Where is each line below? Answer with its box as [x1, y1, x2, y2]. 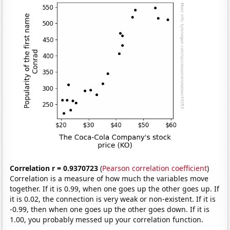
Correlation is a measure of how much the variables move [10, 173, 209, 183]
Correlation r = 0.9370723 [10, 163, 99, 173]
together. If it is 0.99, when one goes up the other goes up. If [10, 183, 220, 194]
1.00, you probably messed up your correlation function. [10, 214, 204, 224]
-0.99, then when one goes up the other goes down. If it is [10, 204, 210, 214]
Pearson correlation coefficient [102, 163, 207, 173]
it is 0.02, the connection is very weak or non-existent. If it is [10, 194, 216, 204]
